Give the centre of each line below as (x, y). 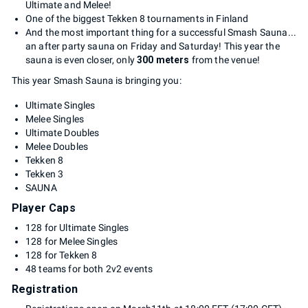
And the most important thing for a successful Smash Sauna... (161, 32)
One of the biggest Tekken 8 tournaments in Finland (137, 18)
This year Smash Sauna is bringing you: (97, 80)
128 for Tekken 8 (62, 255)
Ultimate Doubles (63, 132)
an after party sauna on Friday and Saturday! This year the (153, 46)
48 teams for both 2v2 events (89, 268)
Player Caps (44, 208)
